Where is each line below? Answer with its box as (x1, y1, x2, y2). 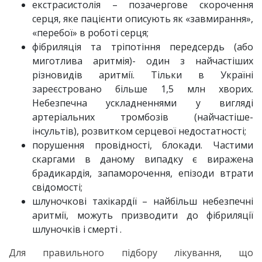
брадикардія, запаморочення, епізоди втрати (32, 166, 253, 180)
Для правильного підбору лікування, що (9, 246, 253, 259)
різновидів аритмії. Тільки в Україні (32, 68, 253, 81)
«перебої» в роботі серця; (32, 26, 149, 39)
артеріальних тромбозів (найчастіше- (32, 110, 253, 123)
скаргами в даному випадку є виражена (32, 152, 253, 166)
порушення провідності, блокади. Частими (32, 138, 253, 151)
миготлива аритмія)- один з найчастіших (32, 54, 253, 67)
